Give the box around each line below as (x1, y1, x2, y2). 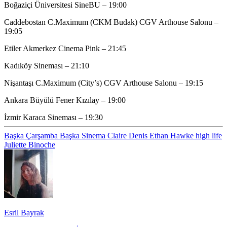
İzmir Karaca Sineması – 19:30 (4, 112, 103, 122)
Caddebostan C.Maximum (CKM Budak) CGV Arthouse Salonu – (4, 17, 218, 26)
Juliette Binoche (4, 140, 55, 149)
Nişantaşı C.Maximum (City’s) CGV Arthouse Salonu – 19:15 (4, 78, 203, 87)
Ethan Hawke (149, 131, 196, 140)
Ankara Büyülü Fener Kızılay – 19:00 (4, 95, 126, 104)
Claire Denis (107, 131, 149, 140)
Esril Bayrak (4, 208, 44, 217)
